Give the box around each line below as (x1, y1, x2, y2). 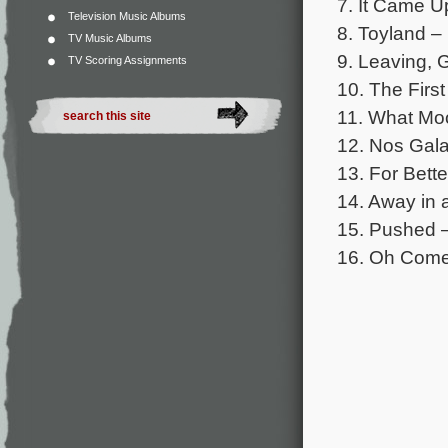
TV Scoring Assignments (68, 54, 187, 66)
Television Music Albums (68, 10, 186, 22)
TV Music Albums (68, 32, 152, 44)
